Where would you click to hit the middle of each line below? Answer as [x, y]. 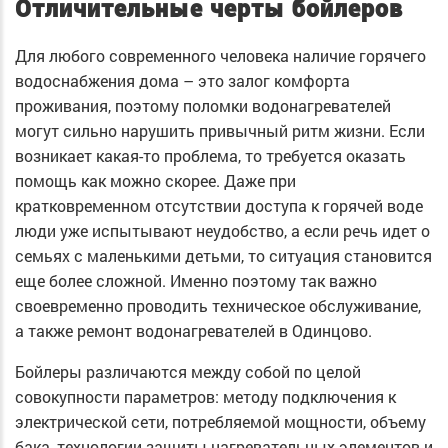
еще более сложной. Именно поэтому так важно [196, 281]
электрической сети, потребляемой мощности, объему [220, 422]
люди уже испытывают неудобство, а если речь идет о [222, 231]
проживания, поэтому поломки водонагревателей [203, 106]
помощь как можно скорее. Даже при [155, 181]
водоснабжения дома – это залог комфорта [182, 81]
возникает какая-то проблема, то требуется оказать [210, 156]
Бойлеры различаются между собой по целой [188, 372]
